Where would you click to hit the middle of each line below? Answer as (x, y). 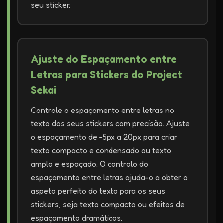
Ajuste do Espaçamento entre (104, 59)
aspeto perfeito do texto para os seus (98, 191)
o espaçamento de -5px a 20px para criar (104, 137)
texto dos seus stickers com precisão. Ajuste (110, 123)
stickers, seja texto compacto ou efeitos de (108, 204)
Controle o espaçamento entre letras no (103, 110)
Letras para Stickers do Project (107, 74)
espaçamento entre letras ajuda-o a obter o (109, 177)
